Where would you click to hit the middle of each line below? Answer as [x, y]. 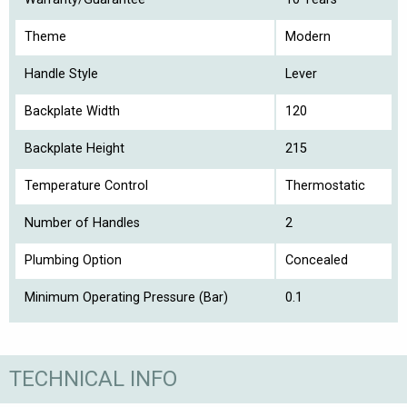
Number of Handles [82, 223]
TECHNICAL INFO [93, 379]
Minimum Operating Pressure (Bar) [126, 298]
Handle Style [61, 74]
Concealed [317, 261]
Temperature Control [86, 186]
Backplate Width [72, 112]
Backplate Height [74, 149]
